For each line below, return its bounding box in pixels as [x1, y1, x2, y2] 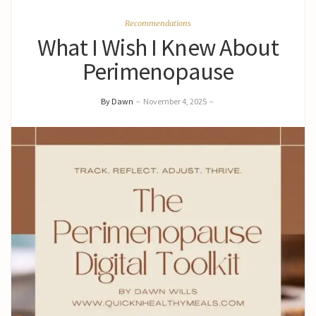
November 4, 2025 [143, 96, 207, 107]
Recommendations [125, 18, 191, 28]
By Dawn [101, 96, 133, 107]
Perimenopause [83, 56, 233, 86]
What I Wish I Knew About [37, 32, 279, 62]
